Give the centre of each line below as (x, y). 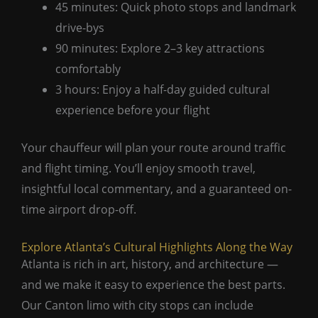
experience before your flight (133, 110)
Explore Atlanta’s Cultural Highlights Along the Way (157, 247)
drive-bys (80, 27)
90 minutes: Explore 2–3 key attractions (160, 48)
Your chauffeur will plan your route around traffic (154, 147)
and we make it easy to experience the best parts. (153, 284)
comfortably (88, 68)
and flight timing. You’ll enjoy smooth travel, (138, 168)
